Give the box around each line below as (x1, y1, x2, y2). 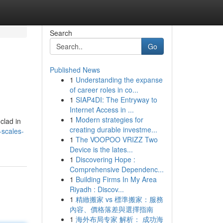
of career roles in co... (69, 85, 138, 95)
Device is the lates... (69, 144, 133, 154)
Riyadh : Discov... (69, 184, 124, 194)
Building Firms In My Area (75, 174, 157, 184)
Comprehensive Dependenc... (69, 164, 164, 174)
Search (49, 28, 72, 38)
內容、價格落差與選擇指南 (69, 204, 153, 214)
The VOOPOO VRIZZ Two (75, 134, 158, 144)
